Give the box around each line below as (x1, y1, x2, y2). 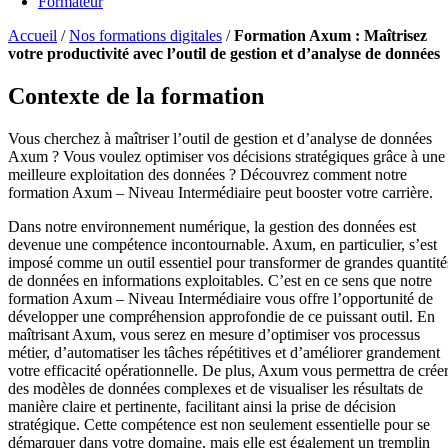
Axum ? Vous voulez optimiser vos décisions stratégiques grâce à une (8, 147, 445, 165)
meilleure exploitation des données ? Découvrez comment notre (8, 165, 407, 183)
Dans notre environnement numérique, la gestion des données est (8, 217, 416, 235)
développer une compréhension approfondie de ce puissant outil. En (8, 307, 435, 325)
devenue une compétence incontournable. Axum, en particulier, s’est (8, 235, 437, 253)
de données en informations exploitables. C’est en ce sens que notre (8, 271, 432, 289)
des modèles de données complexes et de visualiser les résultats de (8, 379, 423, 397)
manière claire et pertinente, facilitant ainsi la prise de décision (8, 397, 396, 415)
